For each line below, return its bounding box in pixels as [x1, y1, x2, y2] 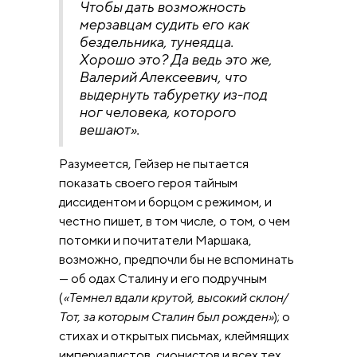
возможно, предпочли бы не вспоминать [59, 251, 294, 267]
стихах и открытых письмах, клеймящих [59, 328, 289, 343]
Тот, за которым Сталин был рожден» [59, 308, 273, 324]
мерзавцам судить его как [79, 15, 249, 33]
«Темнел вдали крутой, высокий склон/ [63, 289, 288, 305]
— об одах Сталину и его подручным [59, 270, 267, 286]
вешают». [79, 120, 139, 138]
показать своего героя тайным [59, 175, 237, 190]
